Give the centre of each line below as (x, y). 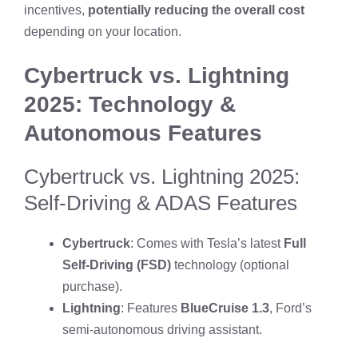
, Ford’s (290, 308)
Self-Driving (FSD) (117, 265)
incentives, (56, 10)
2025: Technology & (130, 104)
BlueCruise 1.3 (225, 308)
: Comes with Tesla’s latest (207, 243)
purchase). (92, 286)
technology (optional (230, 265)
